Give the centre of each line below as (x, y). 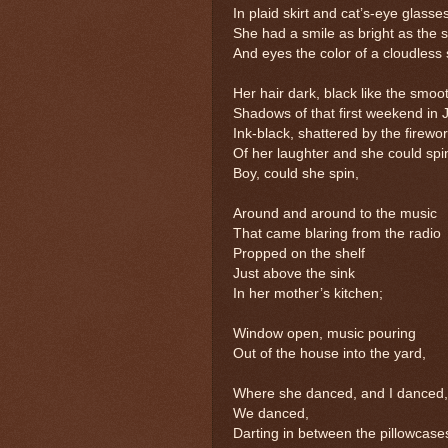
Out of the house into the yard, (329, 353)
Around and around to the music (335, 213)
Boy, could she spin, (296, 173)
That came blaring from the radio (337, 233)
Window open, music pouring (324, 333)
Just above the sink (294, 273)
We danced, (271, 413)
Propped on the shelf (299, 253)
